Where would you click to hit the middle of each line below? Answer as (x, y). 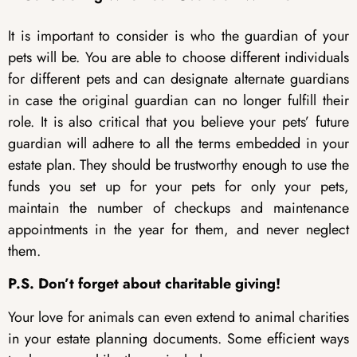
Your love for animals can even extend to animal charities (178, 317)
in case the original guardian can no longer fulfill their (178, 100)
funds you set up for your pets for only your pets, (178, 186)
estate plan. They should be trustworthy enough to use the (178, 165)
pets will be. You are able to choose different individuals (178, 57)
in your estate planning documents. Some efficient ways (178, 338)
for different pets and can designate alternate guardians (178, 78)
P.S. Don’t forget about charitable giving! (144, 284)
